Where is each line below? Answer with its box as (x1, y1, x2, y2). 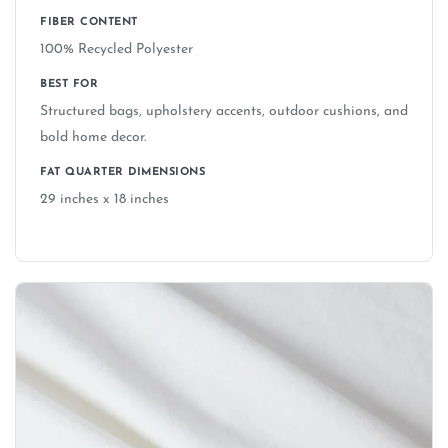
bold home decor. (40, 130, 146, 146)
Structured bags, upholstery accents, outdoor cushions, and (40, 104, 408, 120)
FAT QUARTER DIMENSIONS (40, 167, 205, 179)
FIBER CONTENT (40, 17, 138, 29)
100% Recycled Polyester (40, 42, 193, 58)
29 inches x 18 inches (40, 192, 169, 208)
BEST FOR (40, 79, 98, 91)
